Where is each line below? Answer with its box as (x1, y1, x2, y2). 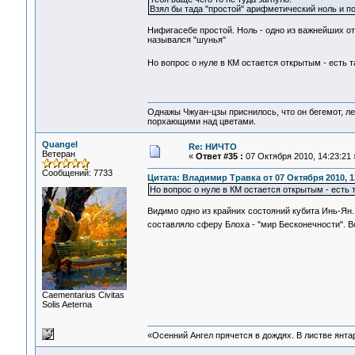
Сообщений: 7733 (41, 168, 113, 177)
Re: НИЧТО (188, 142, 237, 151)
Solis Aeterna (41, 300, 92, 309)
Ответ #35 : (195, 151, 243, 161)
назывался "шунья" (147, 35, 226, 45)
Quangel (41, 139, 78, 149)
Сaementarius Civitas (41, 290, 124, 300)
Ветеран (41, 149, 75, 158)
